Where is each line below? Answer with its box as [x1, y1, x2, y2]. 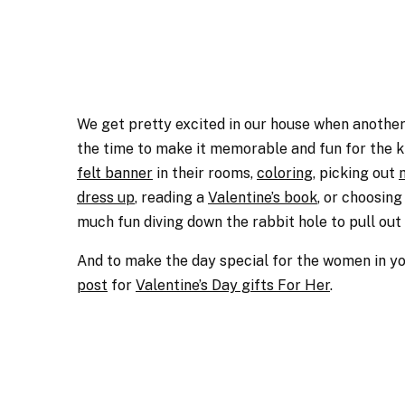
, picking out [313, 165, 399, 182]
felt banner [77, 165, 153, 182]
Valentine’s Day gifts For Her [136, 277, 330, 294]
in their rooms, [153, 165, 257, 182]
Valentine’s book [208, 189, 317, 206]
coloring [257, 165, 313, 182]
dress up [77, 189, 135, 206]
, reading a [135, 189, 208, 206]
